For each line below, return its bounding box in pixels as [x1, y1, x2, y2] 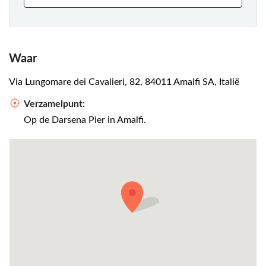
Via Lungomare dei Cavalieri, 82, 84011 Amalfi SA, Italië [9, 77, 239, 87]
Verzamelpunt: [24, 99, 85, 109]
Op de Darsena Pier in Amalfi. [24, 115, 146, 125]
